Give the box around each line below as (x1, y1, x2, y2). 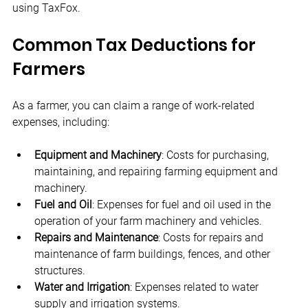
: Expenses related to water (130, 280, 261, 294)
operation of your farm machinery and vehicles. (34, 214, 262, 228)
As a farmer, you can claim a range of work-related (12, 99, 257, 112)
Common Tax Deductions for (12, 34, 259, 56)
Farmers (12, 58, 85, 80)
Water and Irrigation (34, 280, 130, 294)
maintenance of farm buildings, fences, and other (34, 247, 273, 261)
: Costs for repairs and (158, 231, 266, 244)
